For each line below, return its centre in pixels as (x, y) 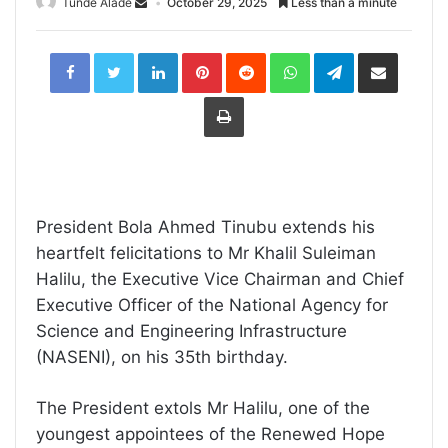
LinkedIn (203, 57)
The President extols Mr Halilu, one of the (203, 408)
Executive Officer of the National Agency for (212, 305)
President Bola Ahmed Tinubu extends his (205, 227)
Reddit (285, 57)
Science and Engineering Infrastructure (191, 331)
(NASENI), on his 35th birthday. (162, 357)
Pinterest (249, 57)
